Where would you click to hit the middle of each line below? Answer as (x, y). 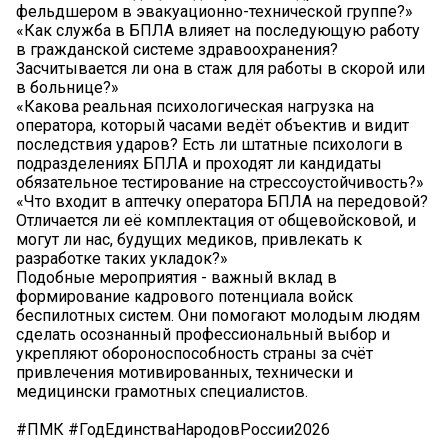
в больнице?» (67, 88)
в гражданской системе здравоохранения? (177, 50)
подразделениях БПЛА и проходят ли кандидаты (199, 164)
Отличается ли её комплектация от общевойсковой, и (216, 221)
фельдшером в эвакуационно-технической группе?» (214, 12)
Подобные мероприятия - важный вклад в (176, 278)
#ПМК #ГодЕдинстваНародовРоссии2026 (173, 430)
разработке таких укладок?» (122, 259)
